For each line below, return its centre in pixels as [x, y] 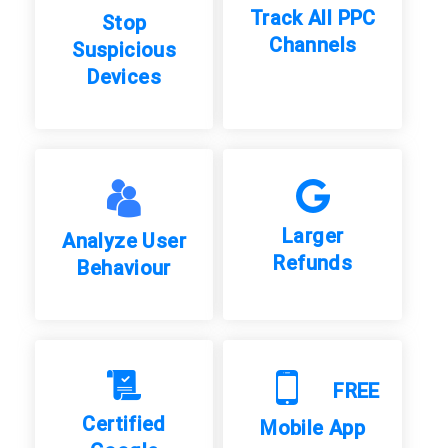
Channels [313, 45]
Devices [124, 77]
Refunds [313, 263]
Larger [313, 236]
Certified [124, 424]
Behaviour [124, 268]
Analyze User [124, 241]
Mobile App [313, 428]
